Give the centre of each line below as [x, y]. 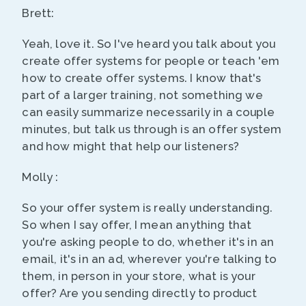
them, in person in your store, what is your [139, 276]
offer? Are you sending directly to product [140, 293]
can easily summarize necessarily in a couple [148, 112]
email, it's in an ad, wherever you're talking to [150, 259]
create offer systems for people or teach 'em [151, 61]
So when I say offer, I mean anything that [137, 225]
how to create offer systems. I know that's [142, 78]
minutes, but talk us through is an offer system [152, 129]
